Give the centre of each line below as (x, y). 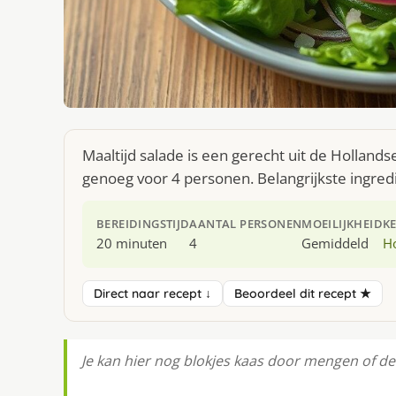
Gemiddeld (335, 244)
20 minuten (132, 244)
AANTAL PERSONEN (246, 224)
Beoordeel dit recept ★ (303, 294)
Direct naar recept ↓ (152, 294)
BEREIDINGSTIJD (143, 224)
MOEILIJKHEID (343, 224)
